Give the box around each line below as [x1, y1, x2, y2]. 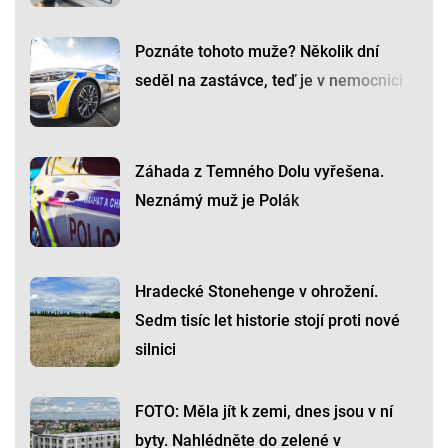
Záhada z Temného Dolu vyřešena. [135, 162, 384, 182]
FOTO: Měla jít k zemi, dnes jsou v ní [135, 402, 393, 422]
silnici [135, 340, 176, 360]
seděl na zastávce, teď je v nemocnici [135, 71, 403, 91]
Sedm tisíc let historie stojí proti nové [135, 311, 400, 331]
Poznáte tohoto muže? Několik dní [135, 42, 379, 62]
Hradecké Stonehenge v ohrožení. [135, 282, 378, 302]
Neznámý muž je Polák [135, 191, 299, 211]
